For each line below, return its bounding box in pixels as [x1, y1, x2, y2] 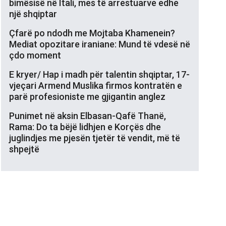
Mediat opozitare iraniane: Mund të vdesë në [9, 38, 190, 49]
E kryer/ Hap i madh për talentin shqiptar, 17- [9, 69, 190, 80]
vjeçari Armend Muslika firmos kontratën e [9, 80, 182, 91]
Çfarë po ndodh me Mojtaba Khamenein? [9, 27, 175, 38]
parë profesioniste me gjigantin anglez [9, 91, 165, 102]
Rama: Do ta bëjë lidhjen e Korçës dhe [9, 121, 161, 132]
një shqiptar [9, 8, 57, 19]
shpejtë [9, 143, 39, 154]
